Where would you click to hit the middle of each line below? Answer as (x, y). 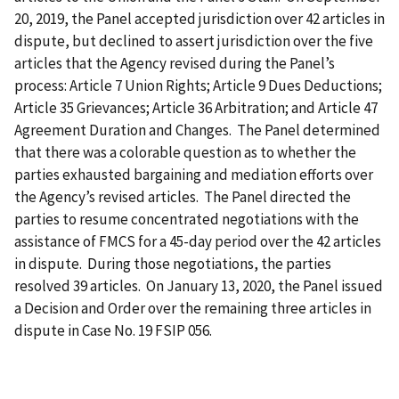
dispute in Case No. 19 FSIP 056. (114, 331)
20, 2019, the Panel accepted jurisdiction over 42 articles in (199, 19)
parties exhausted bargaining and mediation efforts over (194, 175)
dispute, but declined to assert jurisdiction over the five (194, 41)
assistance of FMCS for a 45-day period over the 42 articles (198, 242)
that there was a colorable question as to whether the (185, 153)
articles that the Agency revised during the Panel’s (175, 64)
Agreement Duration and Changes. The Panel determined (197, 130)
